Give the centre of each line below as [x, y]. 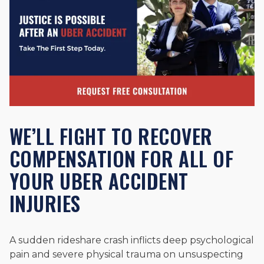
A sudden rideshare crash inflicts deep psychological [132, 240]
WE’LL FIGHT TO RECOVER [111, 136]
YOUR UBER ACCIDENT [99, 181]
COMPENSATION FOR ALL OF [121, 158]
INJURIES [45, 203]
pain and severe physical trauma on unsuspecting [126, 254]
